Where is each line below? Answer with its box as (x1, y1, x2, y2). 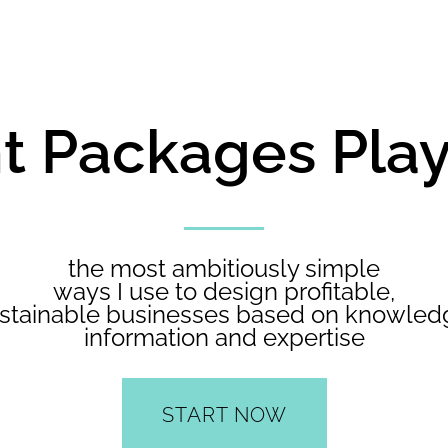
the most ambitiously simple (68, 253, 380, 283)
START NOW (161, 403, 287, 428)
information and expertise (83, 322, 365, 352)
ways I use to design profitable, (53, 276, 395, 306)
